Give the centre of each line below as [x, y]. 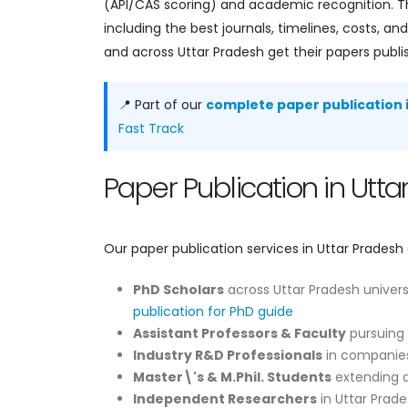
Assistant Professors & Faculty [240, 333]
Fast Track [151, 128]
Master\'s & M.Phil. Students [232, 377]
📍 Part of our [162, 104]
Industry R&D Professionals [228, 355]
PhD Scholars [178, 289]
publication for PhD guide [213, 311]
